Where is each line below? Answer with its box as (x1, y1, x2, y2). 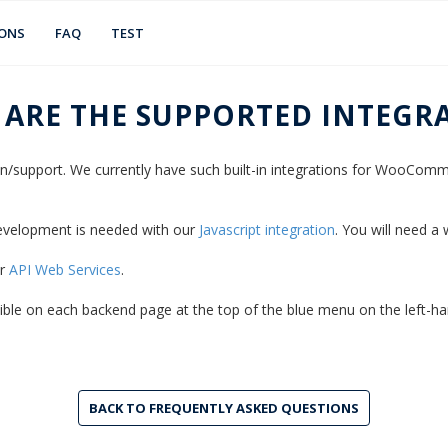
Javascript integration (199, 220, 335, 239)
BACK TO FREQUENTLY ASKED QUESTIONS (89, 399, 359, 417)
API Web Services (9, 260, 121, 279)
